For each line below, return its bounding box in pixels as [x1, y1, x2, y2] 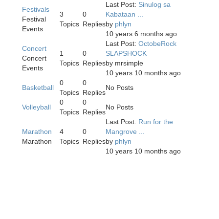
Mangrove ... [106, 128, 145, 136]
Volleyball [22, 103, 51, 111]
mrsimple [115, 59, 143, 67]
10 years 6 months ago [106, 30, 177, 38]
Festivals [22, 5, 49, 14]
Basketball [22, 84, 54, 92]
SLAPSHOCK [106, 49, 147, 58]
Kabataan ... [106, 10, 143, 19]
